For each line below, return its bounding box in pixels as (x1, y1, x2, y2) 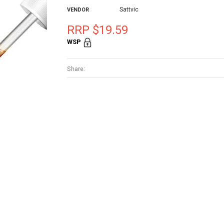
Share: (67, 65, 85, 72)
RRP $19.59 (67, 23, 128, 37)
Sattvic (119, 6, 138, 13)
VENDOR (67, 6, 89, 13)
